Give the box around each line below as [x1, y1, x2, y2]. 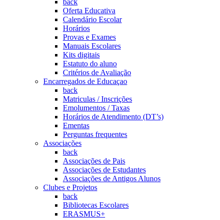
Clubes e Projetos [43, 183, 97, 192]
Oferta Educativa [63, 6, 115, 15]
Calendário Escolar [63, 15, 122, 24]
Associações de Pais [63, 157, 125, 165]
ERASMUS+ [63, 210, 105, 218]
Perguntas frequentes [63, 130, 127, 138]
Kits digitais [63, 51, 100, 59]
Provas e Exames [63, 33, 116, 41]
